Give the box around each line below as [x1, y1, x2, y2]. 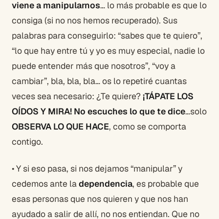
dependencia [79, 178, 132, 189]
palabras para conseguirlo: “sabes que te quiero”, [12, 30, 202, 41]
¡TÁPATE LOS [143, 90, 194, 102]
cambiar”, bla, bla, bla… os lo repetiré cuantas [12, 75, 187, 87]
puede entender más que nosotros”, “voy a [12, 60, 175, 71]
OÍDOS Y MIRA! [12, 106, 72, 117]
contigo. [12, 136, 43, 147]
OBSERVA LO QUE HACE [12, 121, 109, 132]
